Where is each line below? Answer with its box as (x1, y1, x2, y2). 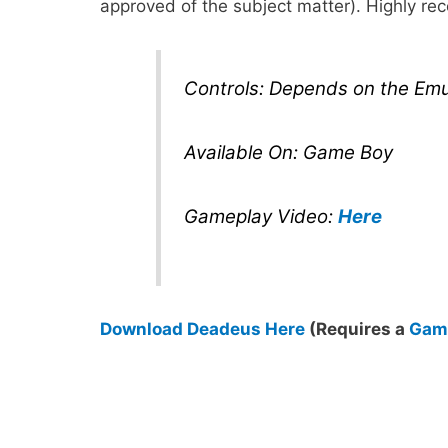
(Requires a (305, 319, 409, 340)
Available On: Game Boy (183, 141, 393, 165)
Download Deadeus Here (100, 319, 305, 340)
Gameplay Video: (183, 205, 338, 229)
